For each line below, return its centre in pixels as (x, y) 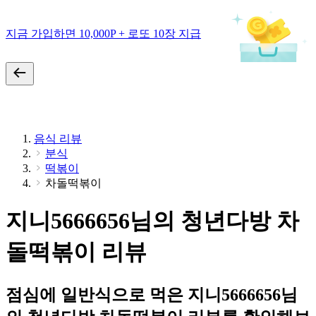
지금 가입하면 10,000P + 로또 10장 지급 (103, 33)
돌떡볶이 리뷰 (76, 252)
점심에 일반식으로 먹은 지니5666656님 (152, 294)
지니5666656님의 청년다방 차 (152, 221)
